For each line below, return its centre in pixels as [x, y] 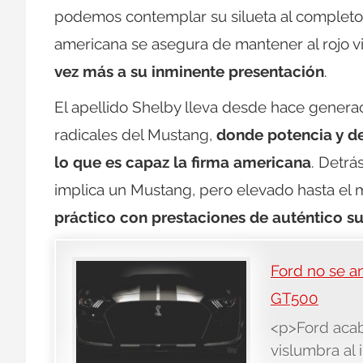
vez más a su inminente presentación [189, 72]
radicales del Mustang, [135, 135]
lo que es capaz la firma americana [183, 162]
